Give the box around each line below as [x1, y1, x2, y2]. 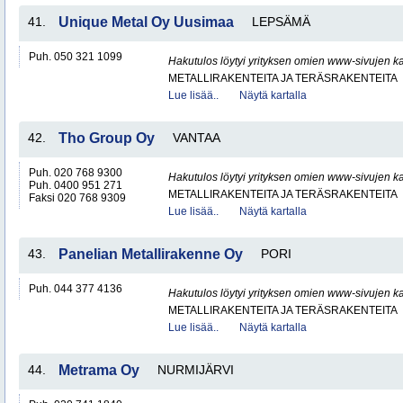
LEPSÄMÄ [252, 14, 310, 29]
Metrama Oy [58, 363, 139, 378]
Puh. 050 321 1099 [29, 50, 122, 63]
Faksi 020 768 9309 [29, 192, 126, 204]
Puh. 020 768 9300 [29, 166, 122, 179]
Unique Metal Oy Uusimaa [58, 14, 234, 30]
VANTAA [173, 130, 220, 145]
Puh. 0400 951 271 [29, 179, 122, 192]
